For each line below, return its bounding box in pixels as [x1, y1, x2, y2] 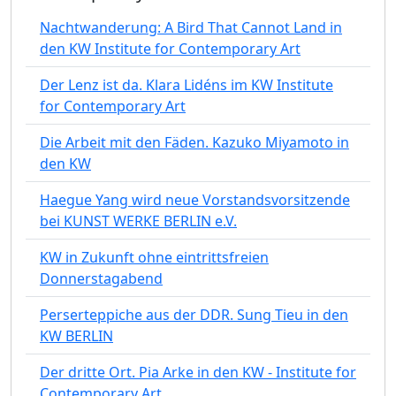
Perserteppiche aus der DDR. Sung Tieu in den [40, 304, 348, 324]
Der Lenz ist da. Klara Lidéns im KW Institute [40, 74, 333, 95]
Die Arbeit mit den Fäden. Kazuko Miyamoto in [40, 132, 349, 152]
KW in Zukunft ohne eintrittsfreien [40, 247, 269, 267]
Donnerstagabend [40, 268, 163, 288]
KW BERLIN [40, 325, 113, 346]
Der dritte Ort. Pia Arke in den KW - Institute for [40, 362, 356, 382]
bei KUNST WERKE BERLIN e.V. [40, 210, 237, 231]
